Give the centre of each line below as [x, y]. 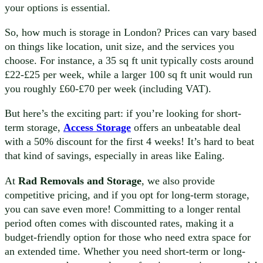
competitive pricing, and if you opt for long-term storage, [127, 195]
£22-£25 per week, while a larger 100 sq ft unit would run [129, 75]
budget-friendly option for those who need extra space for [128, 237]
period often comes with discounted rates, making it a [119, 223]
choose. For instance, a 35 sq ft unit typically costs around [129, 61]
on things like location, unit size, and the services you [119, 47]
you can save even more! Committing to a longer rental [123, 209]
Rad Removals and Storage [80, 181]
